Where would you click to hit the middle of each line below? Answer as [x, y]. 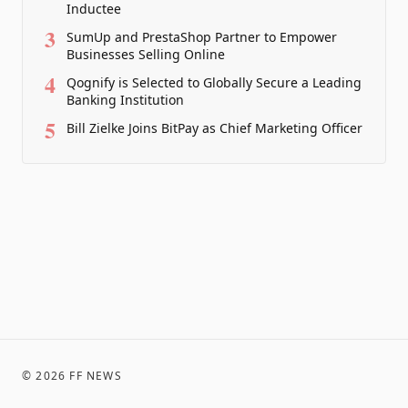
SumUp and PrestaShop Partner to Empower [202, 37]
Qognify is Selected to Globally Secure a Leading [214, 82]
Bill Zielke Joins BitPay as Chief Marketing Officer [214, 128]
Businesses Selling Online [146, 54]
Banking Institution [125, 100]
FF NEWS [96, 376]
